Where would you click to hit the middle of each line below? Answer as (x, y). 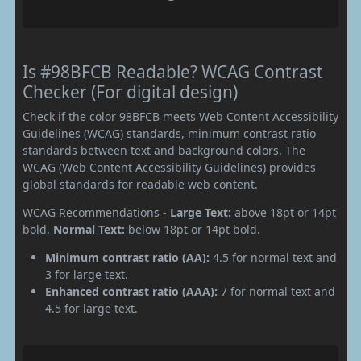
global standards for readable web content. (140, 184)
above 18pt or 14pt (284, 212)
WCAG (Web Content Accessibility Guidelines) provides (169, 167)
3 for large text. (87, 274)
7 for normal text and (276, 291)
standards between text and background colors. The (164, 150)
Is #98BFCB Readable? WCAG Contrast (173, 71)
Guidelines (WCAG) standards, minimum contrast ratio (169, 133)
